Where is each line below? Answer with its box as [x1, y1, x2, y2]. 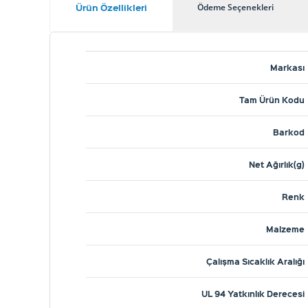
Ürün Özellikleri [76, 1, 147, 13]
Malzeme [266, 223, 305, 234]
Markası [270, 62, 305, 73]
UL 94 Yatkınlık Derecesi [201, 288, 305, 299]
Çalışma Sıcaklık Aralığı [206, 256, 305, 267]
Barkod [273, 126, 305, 137]
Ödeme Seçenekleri [197, 1, 274, 13]
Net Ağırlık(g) [249, 159, 305, 170]
